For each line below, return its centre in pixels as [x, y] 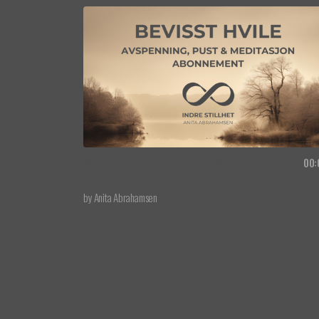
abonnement [111, 180]
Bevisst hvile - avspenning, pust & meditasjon [187, 161]
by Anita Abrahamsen [120, 198]
